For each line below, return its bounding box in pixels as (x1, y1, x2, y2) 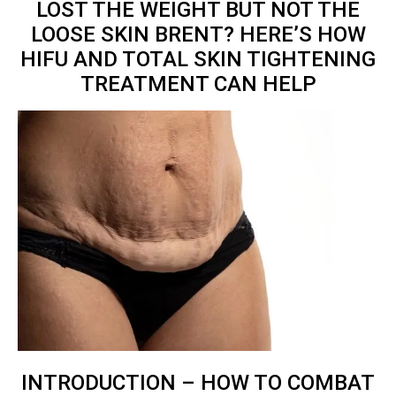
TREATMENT (80, 72, 214, 97)
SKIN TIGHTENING (188, 47, 376, 72)
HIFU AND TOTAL (20, 47, 188, 72)
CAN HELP (213, 72, 316, 97)
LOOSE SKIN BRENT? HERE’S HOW (30, 22, 366, 48)
